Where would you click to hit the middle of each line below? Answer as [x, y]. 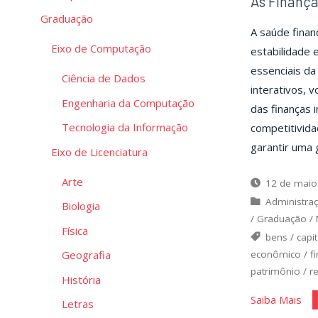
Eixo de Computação [101, 49]
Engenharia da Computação [128, 103]
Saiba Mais [276, 299]
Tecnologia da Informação [125, 127]
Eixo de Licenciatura [99, 152]
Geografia [86, 255]
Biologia [81, 206]
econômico [275, 254]
